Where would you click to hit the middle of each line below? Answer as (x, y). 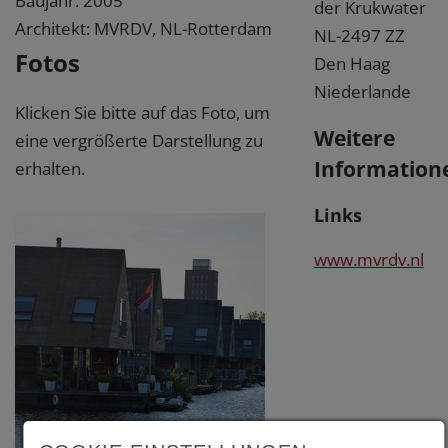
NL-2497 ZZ (359, 35)
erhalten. (50, 168)
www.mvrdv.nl (368, 259)
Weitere (354, 137)
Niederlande (362, 91)
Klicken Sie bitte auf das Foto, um (142, 112)
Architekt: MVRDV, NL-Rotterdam (143, 28)
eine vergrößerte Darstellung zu (139, 140)
